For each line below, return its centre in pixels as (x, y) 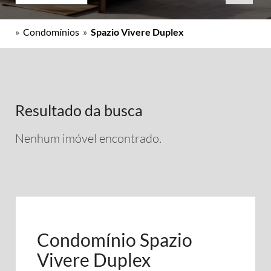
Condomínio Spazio (115, 240)
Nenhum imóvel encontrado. (88, 138)
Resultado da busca (79, 110)
